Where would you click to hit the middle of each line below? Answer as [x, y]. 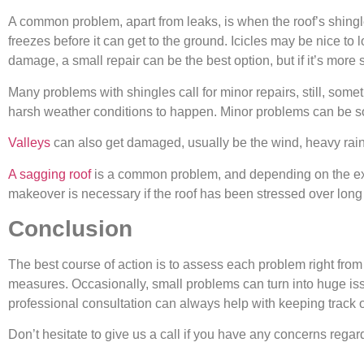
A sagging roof [50, 174]
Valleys [29, 143]
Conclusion [70, 228]
